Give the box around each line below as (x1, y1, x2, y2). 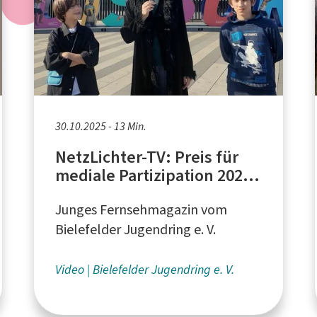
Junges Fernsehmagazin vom (55, 200, 228, 219)
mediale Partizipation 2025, (55, 163, 257, 187)
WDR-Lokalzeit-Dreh (55, 182, 204, 205)
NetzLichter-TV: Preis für (55, 145, 240, 168)
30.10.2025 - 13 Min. (55, 118, 147, 134)
